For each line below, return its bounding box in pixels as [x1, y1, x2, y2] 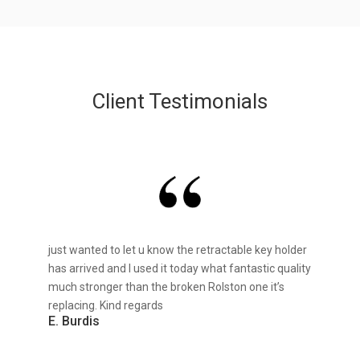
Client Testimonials [92, 89, 268, 114]
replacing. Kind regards [47, 299, 163, 313]
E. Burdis [47, 313, 100, 329]
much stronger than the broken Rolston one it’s [47, 280, 284, 294]
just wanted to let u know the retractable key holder [47, 243, 307, 257]
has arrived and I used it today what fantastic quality [47, 262, 311, 276]
